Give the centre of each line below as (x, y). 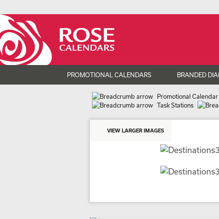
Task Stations (175, 105)
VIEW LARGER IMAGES (136, 131)
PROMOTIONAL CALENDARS (109, 75)
